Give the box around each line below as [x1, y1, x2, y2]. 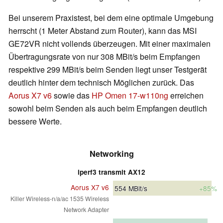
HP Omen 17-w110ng [92, 89, 168, 101]
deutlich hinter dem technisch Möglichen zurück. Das [8, 76, 194, 88]
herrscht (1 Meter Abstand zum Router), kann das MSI [8, 24, 197, 36]
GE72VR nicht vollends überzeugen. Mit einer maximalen [8, 37, 211, 49]
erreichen [168, 89, 204, 101]
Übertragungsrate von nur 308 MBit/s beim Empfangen [8, 50, 200, 62]
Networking [89, 147, 134, 159]
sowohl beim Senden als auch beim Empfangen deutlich [8, 102, 207, 114]
